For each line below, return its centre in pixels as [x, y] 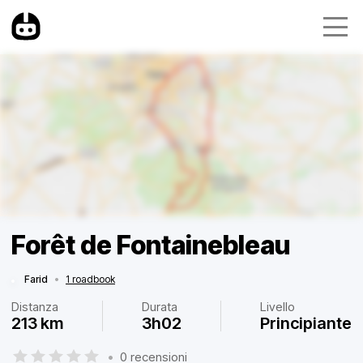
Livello [278, 307]
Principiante [306, 323]
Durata [160, 307]
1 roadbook [90, 279]
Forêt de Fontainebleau [151, 245]
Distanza [35, 307]
